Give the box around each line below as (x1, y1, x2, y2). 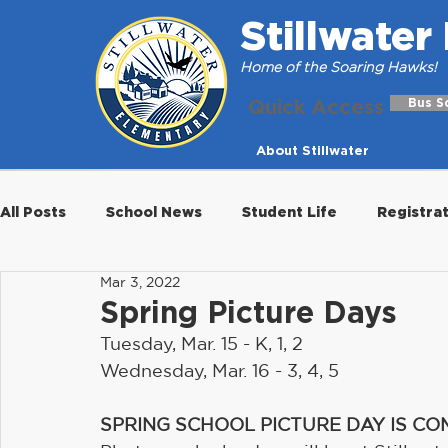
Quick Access (248, 95, 384, 117)
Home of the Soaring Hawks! (240, 59, 437, 74)
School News (106, 203, 202, 219)
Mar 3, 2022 (100, 274, 180, 290)
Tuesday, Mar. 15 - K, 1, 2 (100, 333, 303, 353)
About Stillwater (256, 143, 369, 157)
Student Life (242, 203, 337, 219)
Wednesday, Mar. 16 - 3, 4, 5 (100, 360, 339, 380)
